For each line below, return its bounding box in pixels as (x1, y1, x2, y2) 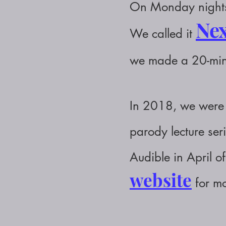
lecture (171, 124, 204, 139)
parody (130, 124, 171, 139)
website (130, 168, 192, 192)
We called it (130, 26, 196, 41)
